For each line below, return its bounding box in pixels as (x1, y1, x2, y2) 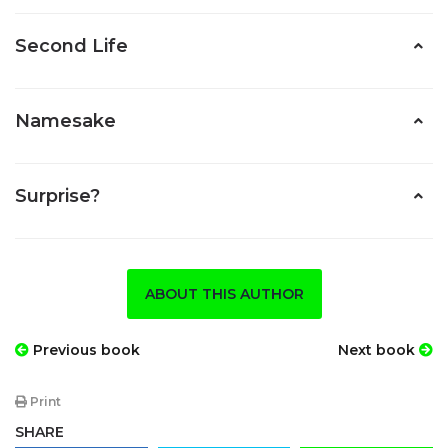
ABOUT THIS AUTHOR (144, 285, 304, 303)
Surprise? (15, 185, 100, 207)
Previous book (29, 341, 140, 360)
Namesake (15, 110, 116, 132)
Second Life (15, 35, 128, 57)
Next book (338, 341, 419, 360)
